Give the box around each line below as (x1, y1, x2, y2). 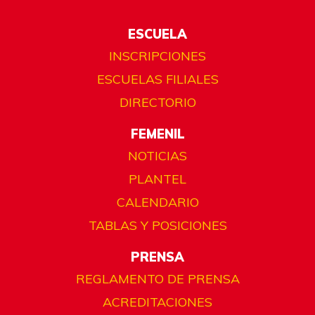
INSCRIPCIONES (109, 48, 206, 65)
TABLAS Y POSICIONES (88, 217, 227, 234)
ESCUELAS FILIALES (96, 71, 219, 88)
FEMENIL (130, 126, 185, 143)
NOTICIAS (128, 148, 187, 165)
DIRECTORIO (119, 94, 196, 111)
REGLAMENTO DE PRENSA (75, 271, 240, 288)
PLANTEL (129, 171, 186, 188)
